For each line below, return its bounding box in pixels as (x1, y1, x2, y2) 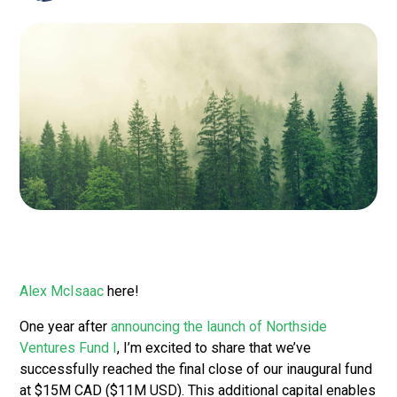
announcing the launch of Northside (111, 318, 328, 336)
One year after (19, 318, 112, 336)
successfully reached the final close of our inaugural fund (19, 361, 373, 378)
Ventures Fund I (19, 339, 118, 357)
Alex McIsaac (19, 283, 105, 300)
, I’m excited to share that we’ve (117, 339, 312, 357)
